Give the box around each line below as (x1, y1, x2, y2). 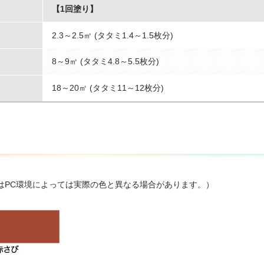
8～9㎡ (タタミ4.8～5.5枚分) (52, 57, 159, 66)
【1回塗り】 (52, 4, 98, 14)
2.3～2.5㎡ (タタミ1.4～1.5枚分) (52, 31, 173, 40)
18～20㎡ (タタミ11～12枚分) (52, 83, 164, 93)
